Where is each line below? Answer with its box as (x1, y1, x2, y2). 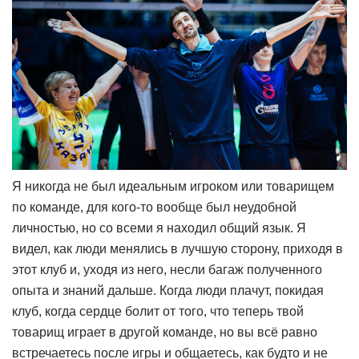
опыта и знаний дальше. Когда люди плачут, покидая (12, 283, 324, 297)
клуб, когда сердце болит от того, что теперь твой (12, 304, 304, 318)
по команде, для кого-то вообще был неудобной (12, 200, 296, 214)
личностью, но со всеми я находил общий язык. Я (12, 220, 306, 235)
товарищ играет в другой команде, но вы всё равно (12, 325, 317, 339)
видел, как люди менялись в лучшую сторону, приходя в (12, 241, 343, 256)
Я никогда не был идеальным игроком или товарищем (12, 179, 334, 193)
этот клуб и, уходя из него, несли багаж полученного (12, 262, 322, 276)
